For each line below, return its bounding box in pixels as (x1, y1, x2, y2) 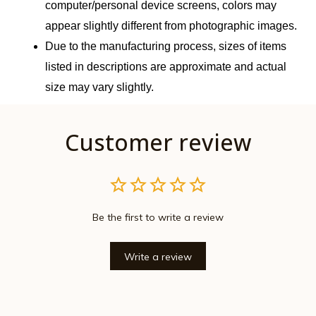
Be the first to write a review (92, 211, 224, 224)
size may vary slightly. (45, 81, 154, 94)
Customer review (65, 127, 251, 158)
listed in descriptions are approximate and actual (45, 61, 286, 73)
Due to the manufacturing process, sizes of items (45, 40, 286, 53)
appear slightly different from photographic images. (45, 20, 297, 32)
